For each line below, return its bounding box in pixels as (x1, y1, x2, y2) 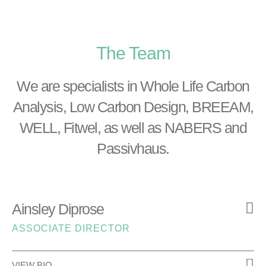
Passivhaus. (97, 140, 169, 157)
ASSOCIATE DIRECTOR (12, 223, 130, 233)
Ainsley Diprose (12, 201, 104, 217)
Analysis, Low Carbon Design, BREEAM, (12, 99, 254, 115)
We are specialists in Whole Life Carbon (17, 78, 249, 94)
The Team (96, 43, 170, 63)
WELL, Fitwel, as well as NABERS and (19, 119, 247, 136)
